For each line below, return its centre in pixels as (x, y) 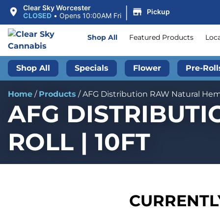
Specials (92, 68)
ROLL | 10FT (79, 142)
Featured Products (161, 38)
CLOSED (37, 15)
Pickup (158, 12)
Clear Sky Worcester (57, 8)
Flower (147, 68)
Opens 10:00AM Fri (90, 15)
